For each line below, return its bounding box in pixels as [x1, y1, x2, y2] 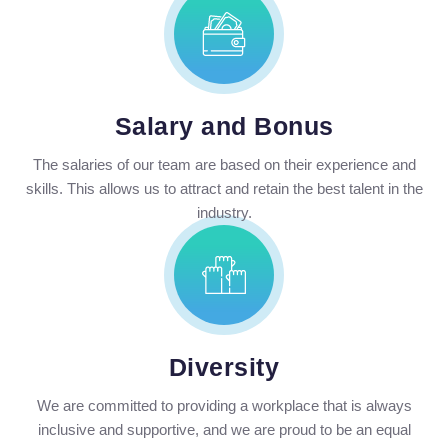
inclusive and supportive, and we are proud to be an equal [37, 421, 411, 439]
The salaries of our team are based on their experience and [32, 156, 416, 174]
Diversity [168, 353, 280, 382]
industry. [196, 204, 252, 222]
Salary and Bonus [114, 112, 334, 141]
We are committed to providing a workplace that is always [36, 397, 412, 415]
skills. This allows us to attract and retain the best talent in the [25, 180, 423, 198]
